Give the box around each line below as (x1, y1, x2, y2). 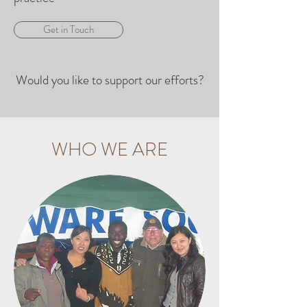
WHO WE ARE (51, 136, 168, 162)
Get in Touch (43, 22, 94, 37)
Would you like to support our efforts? (15, 71, 204, 89)
